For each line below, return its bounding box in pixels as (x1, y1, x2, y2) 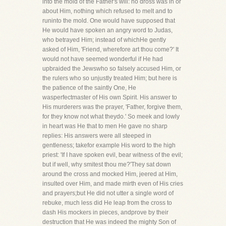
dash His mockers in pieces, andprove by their (42, 209, 168, 216)
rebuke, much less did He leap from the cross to (42, 199, 172, 206)
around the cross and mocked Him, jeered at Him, (42, 171, 178, 178)
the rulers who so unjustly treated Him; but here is (42, 75, 177, 82)
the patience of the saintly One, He (42, 84, 136, 91)
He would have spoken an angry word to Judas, (42, 27, 173, 34)
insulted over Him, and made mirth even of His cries (42, 180, 183, 187)
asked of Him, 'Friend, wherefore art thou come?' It (42, 46, 179, 53)
